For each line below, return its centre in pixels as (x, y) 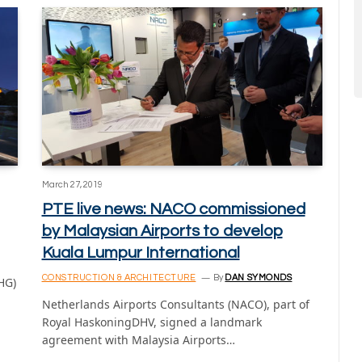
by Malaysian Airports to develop (162, 231)
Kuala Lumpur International (141, 253)
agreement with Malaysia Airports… (138, 339)
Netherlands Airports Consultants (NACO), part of (175, 304)
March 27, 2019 (72, 184)
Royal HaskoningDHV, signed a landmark (152, 322)
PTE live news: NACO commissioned (173, 209)
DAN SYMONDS (259, 277)
